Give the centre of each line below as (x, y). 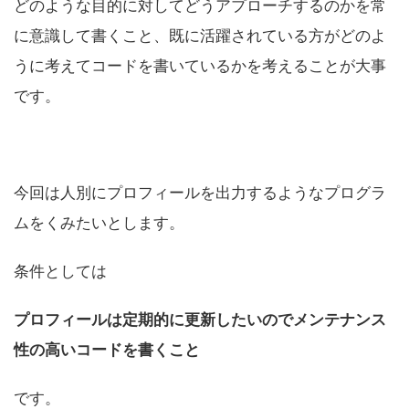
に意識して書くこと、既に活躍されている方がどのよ (200, 36)
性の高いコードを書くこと (107, 350)
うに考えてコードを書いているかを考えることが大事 (200, 66)
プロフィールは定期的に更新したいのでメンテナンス (200, 320)
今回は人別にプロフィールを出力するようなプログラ (200, 193)
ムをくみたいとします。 (99, 223)
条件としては (60, 272)
